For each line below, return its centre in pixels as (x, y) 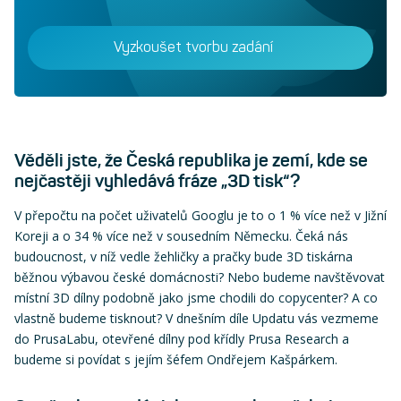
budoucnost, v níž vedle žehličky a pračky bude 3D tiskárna (183, 256)
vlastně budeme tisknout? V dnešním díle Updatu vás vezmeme (196, 318)
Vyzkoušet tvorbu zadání (193, 47)
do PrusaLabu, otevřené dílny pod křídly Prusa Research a (182, 338)
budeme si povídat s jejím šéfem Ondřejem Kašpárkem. (176, 359)
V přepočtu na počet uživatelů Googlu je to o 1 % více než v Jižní (200, 215)
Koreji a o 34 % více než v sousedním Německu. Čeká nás (181, 235)
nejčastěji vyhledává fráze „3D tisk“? (157, 181)
